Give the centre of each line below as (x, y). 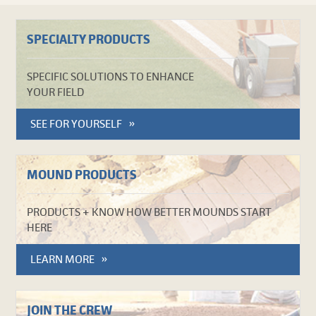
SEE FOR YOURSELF (76, 124)
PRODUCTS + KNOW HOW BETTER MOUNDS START (149, 212)
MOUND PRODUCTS (81, 175)
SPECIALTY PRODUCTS (88, 39)
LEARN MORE (62, 259)
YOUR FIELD (55, 92)
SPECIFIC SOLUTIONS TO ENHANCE (110, 77)
